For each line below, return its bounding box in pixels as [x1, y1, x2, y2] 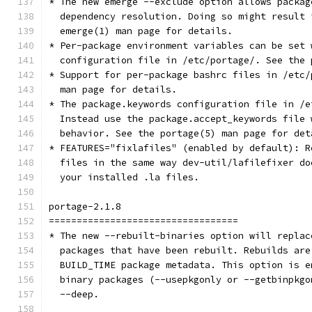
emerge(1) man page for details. [49, 25, 233, 37]
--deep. [49, 288, 99, 300]
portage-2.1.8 [49, 201, 121, 212]
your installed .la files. [49, 171, 199, 183]
